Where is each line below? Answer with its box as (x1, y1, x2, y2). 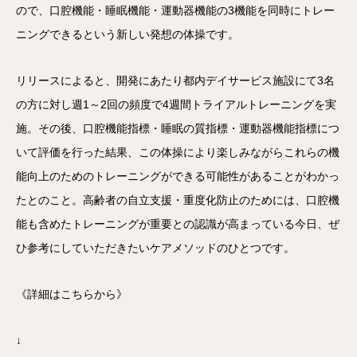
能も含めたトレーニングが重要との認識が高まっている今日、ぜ (16, 218, 339, 230)
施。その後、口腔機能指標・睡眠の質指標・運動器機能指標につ (16, 122, 339, 135)
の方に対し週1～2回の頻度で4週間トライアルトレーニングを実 (16, 98, 336, 111)
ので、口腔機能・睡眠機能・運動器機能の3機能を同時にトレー (16, 4, 335, 17)
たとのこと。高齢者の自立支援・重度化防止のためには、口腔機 (16, 194, 339, 206)
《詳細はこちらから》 (16, 288, 127, 300)
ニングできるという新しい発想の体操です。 (16, 28, 239, 41)
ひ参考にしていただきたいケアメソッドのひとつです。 (16, 241, 295, 254)
